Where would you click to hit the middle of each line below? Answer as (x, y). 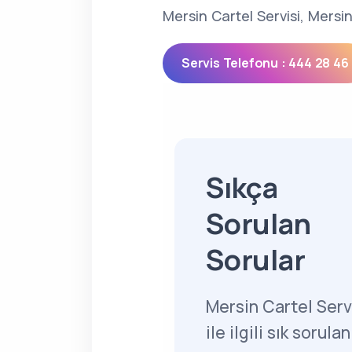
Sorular (256, 260)
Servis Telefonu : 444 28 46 (265, 63)
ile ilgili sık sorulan (278, 332)
